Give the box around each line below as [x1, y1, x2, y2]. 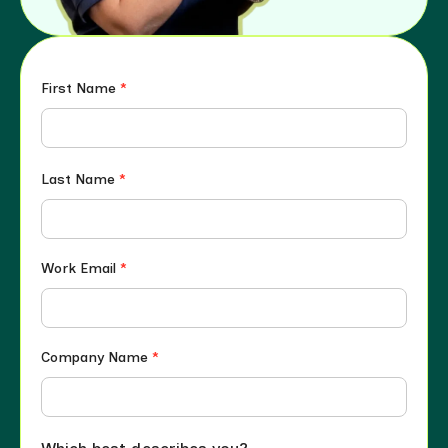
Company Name [41, 348, 152, 366]
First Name [41, 79, 120, 97]
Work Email [41, 259, 120, 277]
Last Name [41, 170, 119, 188]
